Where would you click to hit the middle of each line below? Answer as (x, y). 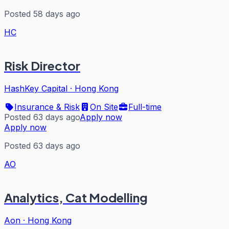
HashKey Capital (36, 88)
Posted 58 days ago (42, 14)
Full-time (145, 107)
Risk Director (42, 66)
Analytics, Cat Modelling (76, 197)
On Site (104, 107)
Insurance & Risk (47, 107)
